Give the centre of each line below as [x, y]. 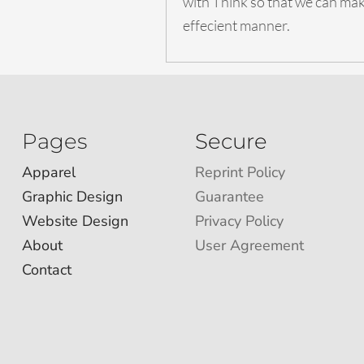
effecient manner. [236, 25]
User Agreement [249, 245]
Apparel [49, 172]
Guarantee [229, 196]
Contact [47, 269]
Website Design [76, 221]
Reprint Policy [240, 172]
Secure [231, 141]
